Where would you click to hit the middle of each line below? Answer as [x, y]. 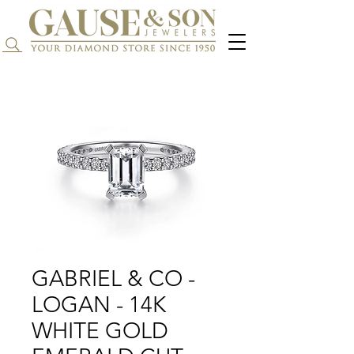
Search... [52, 45]
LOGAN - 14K [99, 305]
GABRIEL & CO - [113, 279]
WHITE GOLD [100, 331]
